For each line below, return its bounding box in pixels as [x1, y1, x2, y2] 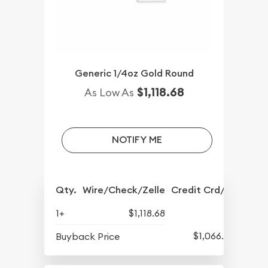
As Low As [84, 85, 134, 99]
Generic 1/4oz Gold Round [74, 66, 194, 80]
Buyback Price [56, 230, 120, 242]
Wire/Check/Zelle [83, 183, 166, 196]
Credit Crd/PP [171, 183, 236, 196]
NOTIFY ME [111, 133, 162, 147]
